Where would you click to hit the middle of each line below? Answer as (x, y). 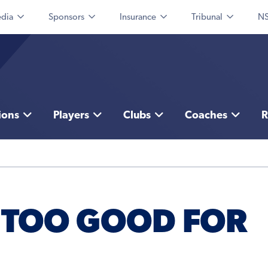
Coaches (206, 116)
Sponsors (66, 18)
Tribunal (207, 18)
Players (71, 116)
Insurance (138, 18)
